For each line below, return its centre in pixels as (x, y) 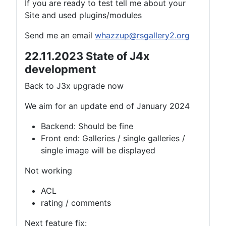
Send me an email (60, 36)
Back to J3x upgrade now (74, 86)
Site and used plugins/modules (83, 15)
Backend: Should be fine (87, 126)
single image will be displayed (98, 151)
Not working (48, 171)
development (60, 69)
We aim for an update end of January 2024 (107, 106)
